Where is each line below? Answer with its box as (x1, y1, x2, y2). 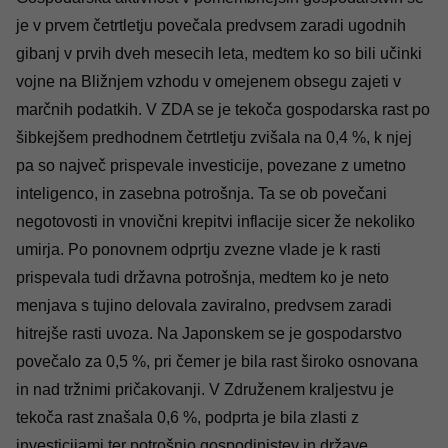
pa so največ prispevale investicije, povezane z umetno (16, 157, 406, 175)
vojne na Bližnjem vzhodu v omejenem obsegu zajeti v (16, 73, 401, 91)
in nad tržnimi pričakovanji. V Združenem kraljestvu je (16, 381, 394, 399)
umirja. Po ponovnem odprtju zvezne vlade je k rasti (16, 241, 381, 259)
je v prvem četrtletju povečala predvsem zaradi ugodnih (16, 17, 406, 35)
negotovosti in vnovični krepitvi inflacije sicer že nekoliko (16, 213, 415, 231)
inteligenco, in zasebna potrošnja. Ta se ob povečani (16, 185, 387, 203)
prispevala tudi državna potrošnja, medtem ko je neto (16, 269, 389, 287)
